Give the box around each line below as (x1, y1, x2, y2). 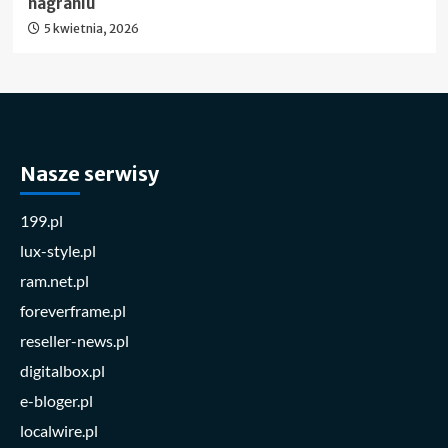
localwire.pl (20, 421, 98, 441)
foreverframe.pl (20, 301, 126, 321)
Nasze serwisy (20, 161, 159, 187)
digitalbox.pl (20, 361, 105, 381)
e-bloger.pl (20, 391, 93, 411)
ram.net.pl (20, 271, 89, 291)
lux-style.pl (20, 241, 96, 261)
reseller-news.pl (20, 331, 129, 351)
